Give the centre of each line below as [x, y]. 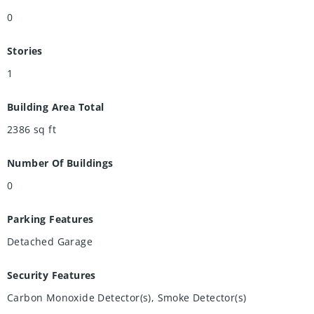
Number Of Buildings [60, 163]
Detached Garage [50, 242]
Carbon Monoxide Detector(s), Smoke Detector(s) [127, 298]
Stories [25, 51]
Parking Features [50, 219]
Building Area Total [56, 107]
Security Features [52, 275]
